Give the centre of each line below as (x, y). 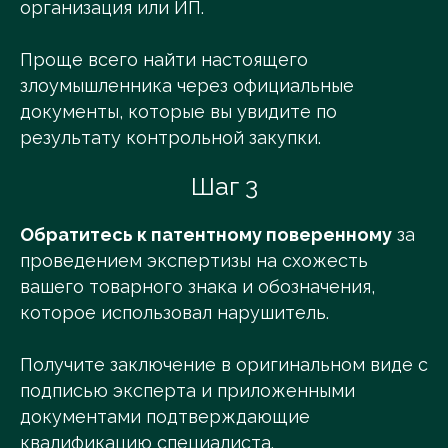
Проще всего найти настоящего (164, 60)
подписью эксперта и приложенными (187, 391)
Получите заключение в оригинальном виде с (224, 365)
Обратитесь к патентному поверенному (206, 235)
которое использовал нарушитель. (174, 313)
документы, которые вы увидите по (178, 112)
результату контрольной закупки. (170, 138)
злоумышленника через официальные (187, 86)
